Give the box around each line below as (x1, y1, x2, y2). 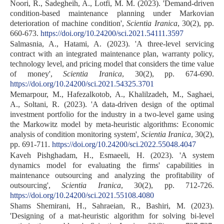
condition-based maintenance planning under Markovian (10, 8, 214, 17)
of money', (10, 69, 63, 78)
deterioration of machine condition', (10, 18, 127, 27)
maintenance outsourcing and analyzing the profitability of (10, 170, 214, 179)
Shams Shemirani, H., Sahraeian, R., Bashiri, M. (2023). (10, 201, 214, 210)
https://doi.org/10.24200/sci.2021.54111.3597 (40, 28, 183, 37)
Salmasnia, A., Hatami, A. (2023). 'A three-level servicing (10, 39, 214, 48)
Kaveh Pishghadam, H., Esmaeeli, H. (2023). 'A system (10, 150, 214, 159)
